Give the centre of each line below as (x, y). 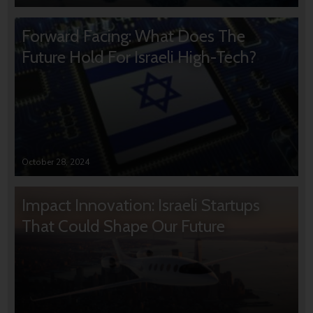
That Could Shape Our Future (124, 226)
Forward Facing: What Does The (134, 36)
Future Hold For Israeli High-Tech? (140, 57)
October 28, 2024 (56, 162)
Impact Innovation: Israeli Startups (141, 205)
